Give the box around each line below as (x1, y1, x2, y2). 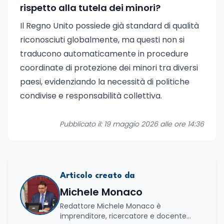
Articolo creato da (60, 171, 135, 180)
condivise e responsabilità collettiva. (20, 90, 162, 101)
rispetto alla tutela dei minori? (20, 1, 160, 14)
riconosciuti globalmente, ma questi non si (20, 34, 184, 45)
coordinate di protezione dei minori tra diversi (20, 62, 198, 73)
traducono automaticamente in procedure (20, 48, 188, 59)
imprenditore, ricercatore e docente (60, 211, 186, 221)
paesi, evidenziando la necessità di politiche (20, 76, 189, 87)
